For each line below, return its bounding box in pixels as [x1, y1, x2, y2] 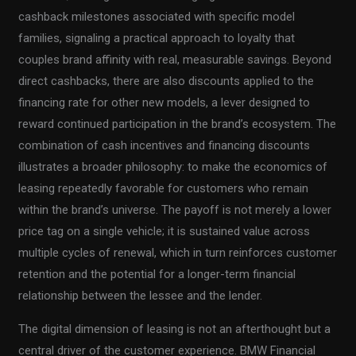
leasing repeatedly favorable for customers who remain [18, 180, 309, 195]
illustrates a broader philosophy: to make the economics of [18, 159, 328, 174]
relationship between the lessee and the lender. [18, 288, 263, 303]
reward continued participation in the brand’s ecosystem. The [18, 116, 337, 131]
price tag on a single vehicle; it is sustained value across [18, 223, 311, 238]
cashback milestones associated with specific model [18, 9, 296, 24]
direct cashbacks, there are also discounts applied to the [18, 73, 315, 88]
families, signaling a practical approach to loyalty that [18, 30, 296, 45]
